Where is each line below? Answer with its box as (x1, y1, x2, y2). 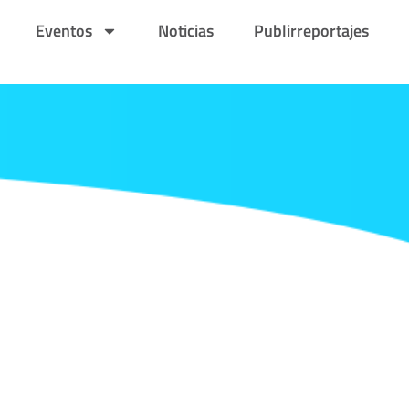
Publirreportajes (250, 18, 369, 44)
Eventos (32, 18, 92, 44)
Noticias (154, 18, 214, 44)
